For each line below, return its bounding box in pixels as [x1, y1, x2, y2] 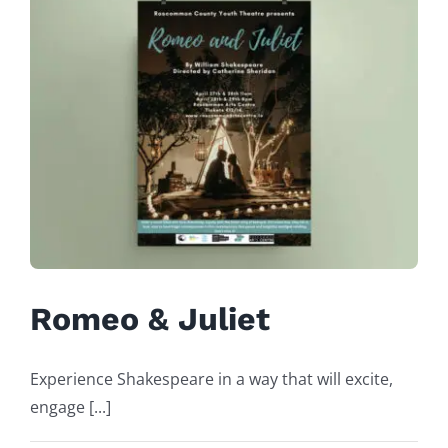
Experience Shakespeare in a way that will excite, [30, 368, 393, 390]
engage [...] [30, 396, 111, 418]
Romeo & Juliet [30, 300, 270, 338]
